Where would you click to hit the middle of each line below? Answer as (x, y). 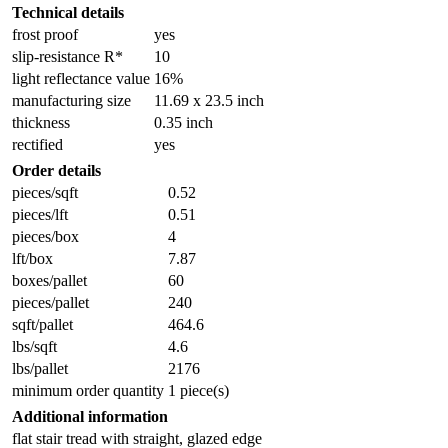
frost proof (45, 34)
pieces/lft (40, 214)
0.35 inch (183, 122)
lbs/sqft (34, 346)
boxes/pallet (49, 280)
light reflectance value (81, 78)
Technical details (68, 12)
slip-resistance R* (67, 56)
